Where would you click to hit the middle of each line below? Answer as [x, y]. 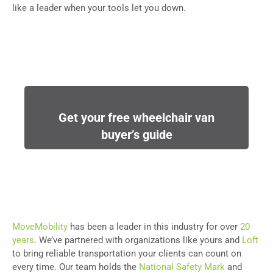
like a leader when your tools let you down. [99, 8]
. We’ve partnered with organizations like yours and [138, 240]
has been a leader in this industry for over [154, 227]
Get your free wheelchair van [136, 117]
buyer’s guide [136, 134]
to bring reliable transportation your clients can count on [127, 254]
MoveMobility [40, 227]
